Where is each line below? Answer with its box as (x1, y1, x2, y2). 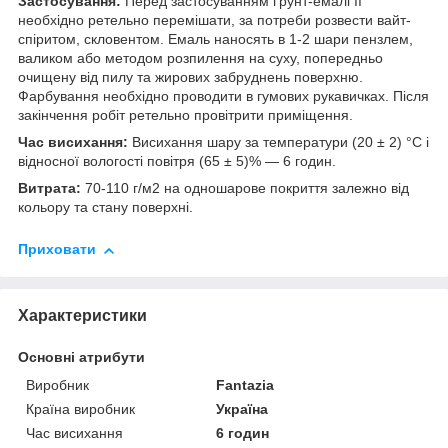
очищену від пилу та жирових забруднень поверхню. (18, 69, 363, 86)
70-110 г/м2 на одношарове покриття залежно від (81, 180, 409, 197)
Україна (216, 400, 269, 417)
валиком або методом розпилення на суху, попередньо (18, 50, 383, 67)
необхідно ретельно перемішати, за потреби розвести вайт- (18, 12, 411, 29)
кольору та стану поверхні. (18, 199, 193, 216)
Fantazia (216, 376, 275, 393)
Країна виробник (26, 400, 135, 417)
